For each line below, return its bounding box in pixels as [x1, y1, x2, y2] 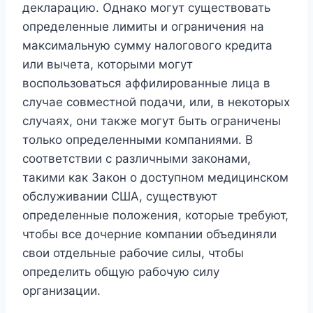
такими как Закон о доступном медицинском [22, 170, 289, 185]
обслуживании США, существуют [22, 189, 217, 204]
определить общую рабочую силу [22, 265, 219, 279]
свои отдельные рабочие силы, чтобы [22, 246, 244, 261]
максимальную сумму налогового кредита [22, 38, 272, 53]
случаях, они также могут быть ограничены [22, 114, 281, 129]
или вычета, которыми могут [22, 57, 193, 72]
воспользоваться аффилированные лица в [22, 76, 270, 91]
